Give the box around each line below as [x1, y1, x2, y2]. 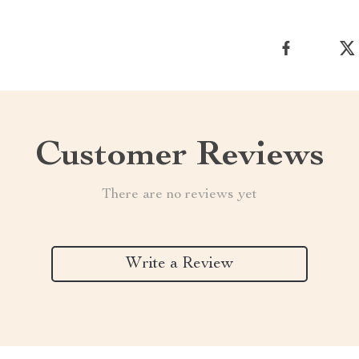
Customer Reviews [34, 139, 325, 175]
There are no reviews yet [102, 188, 257, 202]
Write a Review [126, 256, 233, 272]
